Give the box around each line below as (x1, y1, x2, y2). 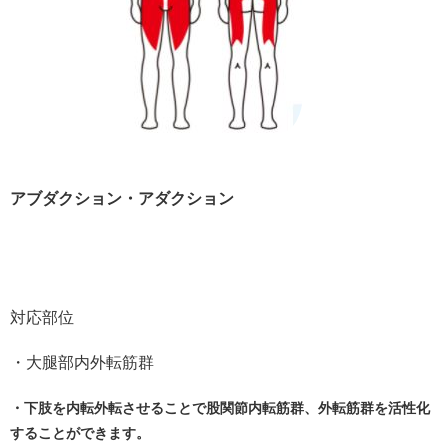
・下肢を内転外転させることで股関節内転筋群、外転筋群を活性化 (10, 400, 430, 416)
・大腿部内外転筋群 (10, 354, 154, 371)
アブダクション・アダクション (10, 190, 234, 207)
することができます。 (10, 425, 150, 441)
